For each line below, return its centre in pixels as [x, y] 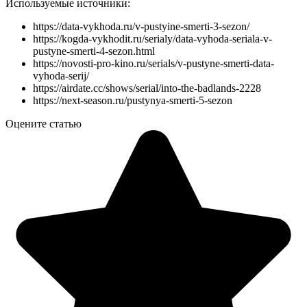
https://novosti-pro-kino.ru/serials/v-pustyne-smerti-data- [153, 64]
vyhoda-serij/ [61, 76]
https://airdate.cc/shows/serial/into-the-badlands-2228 [147, 88]
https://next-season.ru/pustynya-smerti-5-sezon [133, 101]
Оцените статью [44, 124]
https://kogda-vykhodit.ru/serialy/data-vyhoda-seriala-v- [152, 39]
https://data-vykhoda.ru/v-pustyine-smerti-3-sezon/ [141, 27]
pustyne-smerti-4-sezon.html [94, 51]
